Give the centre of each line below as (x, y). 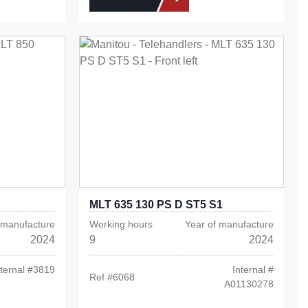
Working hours (121, 224)
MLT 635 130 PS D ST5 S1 (156, 205)
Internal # (253, 270)
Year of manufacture (229, 224)
